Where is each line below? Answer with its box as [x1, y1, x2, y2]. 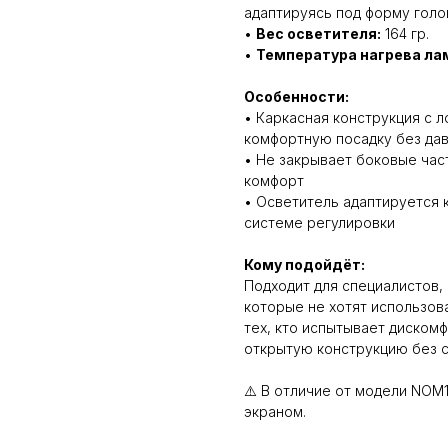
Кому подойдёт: [244, 256, 365, 274]
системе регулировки [244, 214, 395, 232]
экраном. [244, 403, 306, 421]
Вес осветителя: [256, 25, 381, 43]
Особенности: [244, 88, 349, 106]
